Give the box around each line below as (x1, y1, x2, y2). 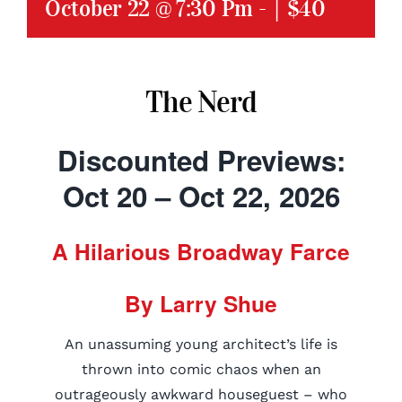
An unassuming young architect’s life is (65, 336, 337, 353)
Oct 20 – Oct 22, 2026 (62, 176, 340, 216)
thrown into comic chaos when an (81, 361, 321, 378)
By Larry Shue (125, 287, 277, 319)
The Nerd (145, 84, 257, 120)
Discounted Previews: (57, 140, 345, 180)
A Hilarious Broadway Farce (52, 235, 350, 267)
